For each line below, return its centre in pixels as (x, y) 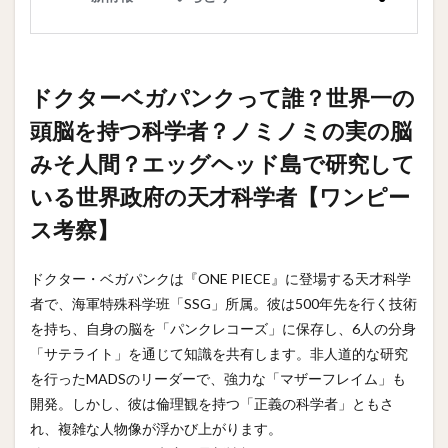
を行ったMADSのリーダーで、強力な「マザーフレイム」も (218, 378)
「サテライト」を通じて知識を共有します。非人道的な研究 (219, 353)
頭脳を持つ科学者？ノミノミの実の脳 (221, 130)
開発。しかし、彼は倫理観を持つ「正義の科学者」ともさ (212, 403)
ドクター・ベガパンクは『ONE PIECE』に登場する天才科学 (220, 278)
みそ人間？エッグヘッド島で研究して (222, 163)
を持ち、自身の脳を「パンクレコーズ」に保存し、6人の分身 (223, 328)
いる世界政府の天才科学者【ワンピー (220, 196)
